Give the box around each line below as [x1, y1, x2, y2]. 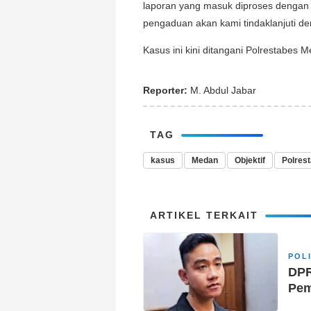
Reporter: [143, 84, 187, 96]
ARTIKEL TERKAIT [150, 209, 258, 221]
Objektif [235, 155, 265, 165]
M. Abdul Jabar [187, 84, 256, 96]
